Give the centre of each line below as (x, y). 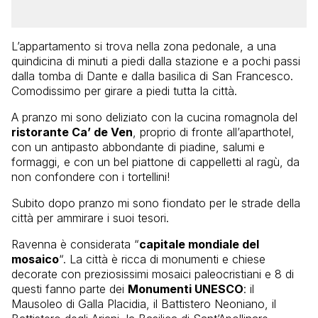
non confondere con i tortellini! (91, 176)
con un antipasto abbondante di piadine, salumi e (138, 147)
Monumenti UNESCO (186, 289)
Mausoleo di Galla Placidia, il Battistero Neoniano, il (144, 303)
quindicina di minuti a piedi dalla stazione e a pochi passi (156, 61)
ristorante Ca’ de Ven (72, 132)
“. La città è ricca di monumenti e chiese (162, 259)
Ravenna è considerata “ (75, 244)
